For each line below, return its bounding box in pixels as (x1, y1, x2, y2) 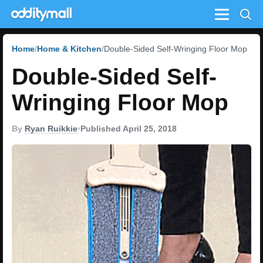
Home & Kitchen (37, 44, 102, 53)
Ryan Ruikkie (25, 124, 77, 133)
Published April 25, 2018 (80, 124, 177, 133)
